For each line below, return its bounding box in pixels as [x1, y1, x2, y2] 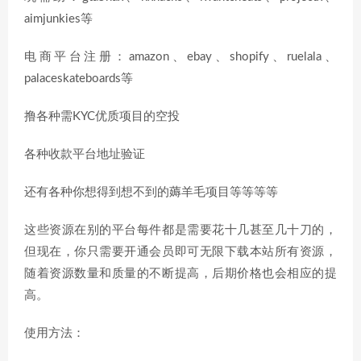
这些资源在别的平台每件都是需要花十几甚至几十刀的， [24, 224, 337, 236]
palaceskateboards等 [24, 73, 133, 85]
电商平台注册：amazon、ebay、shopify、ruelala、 [24, 51, 337, 63]
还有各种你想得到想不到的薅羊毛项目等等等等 [24, 186, 278, 198]
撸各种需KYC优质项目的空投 [24, 110, 180, 122]
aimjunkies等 [24, 13, 93, 25]
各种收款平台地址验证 [24, 148, 145, 160]
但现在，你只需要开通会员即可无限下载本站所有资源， [24, 246, 337, 258]
